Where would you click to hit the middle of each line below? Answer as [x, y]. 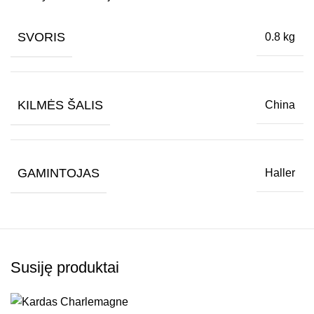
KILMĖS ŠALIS [60, 105]
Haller [280, 173]
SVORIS [41, 37]
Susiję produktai [65, 267]
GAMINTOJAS [59, 173]
